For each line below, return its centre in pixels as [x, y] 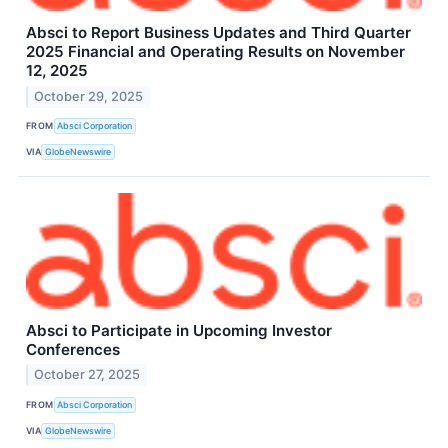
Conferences [73, 349]
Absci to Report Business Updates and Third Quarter [218, 32]
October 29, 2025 [89, 96]
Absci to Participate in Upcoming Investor [179, 330]
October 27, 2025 [87, 375]
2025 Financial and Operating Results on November [215, 51]
